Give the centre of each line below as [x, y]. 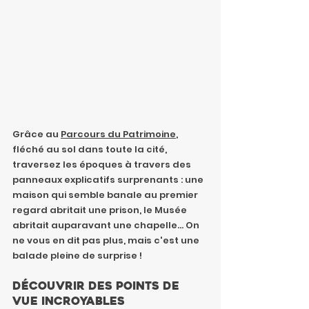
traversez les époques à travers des [103, 165]
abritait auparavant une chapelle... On [107, 226]
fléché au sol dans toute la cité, [91, 150]
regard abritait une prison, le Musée [101, 210]
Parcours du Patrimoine [118, 134]
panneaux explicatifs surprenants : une [109, 180]
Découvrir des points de [98, 286]
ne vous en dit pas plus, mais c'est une [107, 241]
